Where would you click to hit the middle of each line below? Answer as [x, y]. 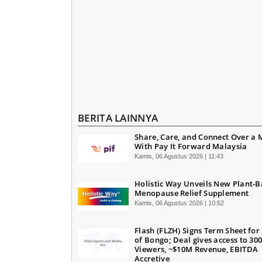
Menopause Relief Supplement [192, 193]
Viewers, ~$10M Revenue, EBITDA [196, 249]
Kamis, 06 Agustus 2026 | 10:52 [180, 203]
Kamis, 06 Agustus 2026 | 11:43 [179, 156]
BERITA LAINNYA [118, 118]
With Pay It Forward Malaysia [191, 146]
